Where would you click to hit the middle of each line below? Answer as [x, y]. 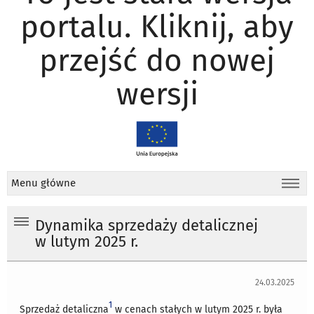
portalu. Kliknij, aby [157, 27]
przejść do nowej [157, 60]
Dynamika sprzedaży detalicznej [146, 226]
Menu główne [43, 183]
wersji [157, 94]
